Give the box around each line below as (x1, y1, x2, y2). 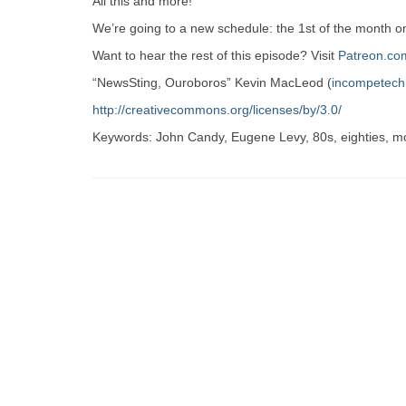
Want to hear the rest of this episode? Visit (92, 48, 338, 63)
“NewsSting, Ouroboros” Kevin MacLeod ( (92, 75, 332, 90)
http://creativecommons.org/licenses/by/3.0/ (92, 102, 342, 117)
